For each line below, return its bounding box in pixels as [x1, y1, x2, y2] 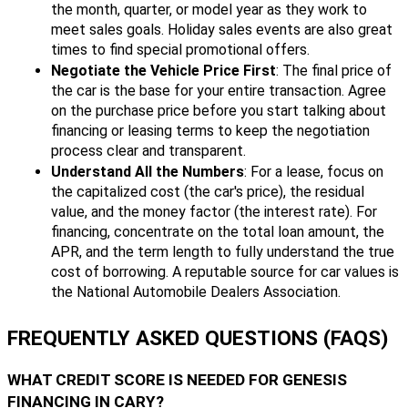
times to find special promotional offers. [51, 41, 310, 59]
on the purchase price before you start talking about [51, 102, 386, 120]
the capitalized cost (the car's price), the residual [51, 183, 364, 201]
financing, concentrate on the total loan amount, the [51, 223, 384, 241]
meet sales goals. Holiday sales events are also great [51, 21, 393, 39]
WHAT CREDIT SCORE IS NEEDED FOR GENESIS [7, 371, 347, 390]
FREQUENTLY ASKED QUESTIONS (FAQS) [7, 326, 388, 352]
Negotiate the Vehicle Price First [51, 62, 276, 80]
